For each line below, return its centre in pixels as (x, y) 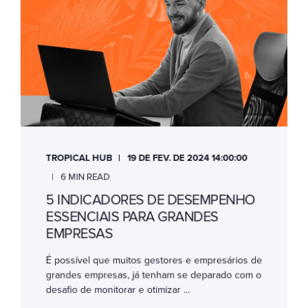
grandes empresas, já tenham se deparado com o (154, 275)
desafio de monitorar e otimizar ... (118, 289)
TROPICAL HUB (79, 158)
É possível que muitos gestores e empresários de (154, 260)
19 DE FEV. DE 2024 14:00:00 (187, 158)
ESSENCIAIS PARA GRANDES (132, 217)
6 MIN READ (85, 177)
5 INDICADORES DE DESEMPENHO (150, 200)
